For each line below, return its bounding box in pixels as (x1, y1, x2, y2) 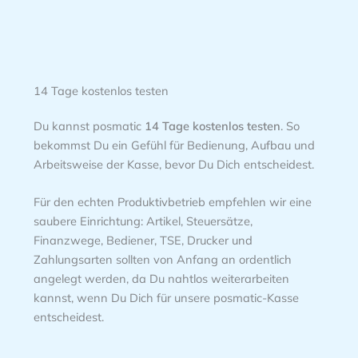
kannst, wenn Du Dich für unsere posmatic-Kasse (33, 290, 299, 306)
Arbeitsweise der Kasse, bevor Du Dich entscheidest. (33, 156, 314, 172)
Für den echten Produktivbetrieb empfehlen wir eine (33, 194, 312, 210)
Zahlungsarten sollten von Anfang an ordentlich (33, 252, 292, 268)
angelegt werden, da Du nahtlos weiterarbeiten (33, 271, 289, 287)
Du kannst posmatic (33, 117, 145, 133)
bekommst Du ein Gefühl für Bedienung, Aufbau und (33, 137, 315, 153)
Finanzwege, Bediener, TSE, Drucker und (33, 233, 253, 249)
